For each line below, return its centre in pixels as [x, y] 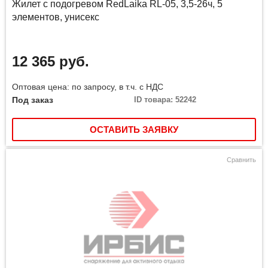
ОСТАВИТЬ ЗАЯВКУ [134, 130]
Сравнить [241, 160]
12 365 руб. [51, 62]
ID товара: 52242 [165, 100]
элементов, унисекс [56, 17]
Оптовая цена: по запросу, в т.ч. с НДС [88, 87]
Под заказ [33, 100]
